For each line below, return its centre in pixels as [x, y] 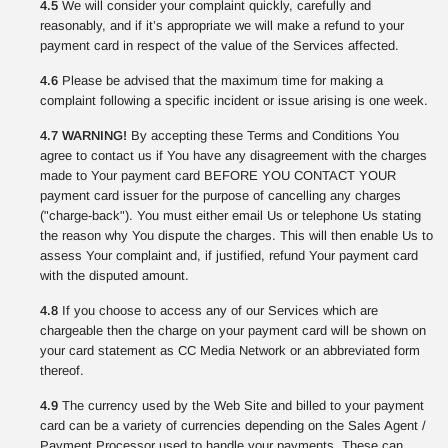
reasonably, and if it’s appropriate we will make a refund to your [222, 25]
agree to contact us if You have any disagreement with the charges [233, 155]
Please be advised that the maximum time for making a [220, 80]
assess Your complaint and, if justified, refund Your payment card [229, 255]
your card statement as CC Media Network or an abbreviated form [230, 350]
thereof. [62, 370]
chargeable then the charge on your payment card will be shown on [233, 330]
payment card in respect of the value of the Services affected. [219, 45]
